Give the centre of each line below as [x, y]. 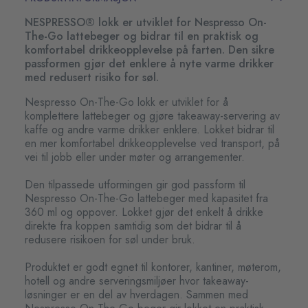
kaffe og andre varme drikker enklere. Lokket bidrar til [150, 130]
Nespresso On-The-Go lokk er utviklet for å [126, 102]
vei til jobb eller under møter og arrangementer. [135, 157]
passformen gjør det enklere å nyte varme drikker [149, 64]
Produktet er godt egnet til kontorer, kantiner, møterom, [153, 267]
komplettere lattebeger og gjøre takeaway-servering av [152, 116]
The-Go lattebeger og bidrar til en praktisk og [142, 36]
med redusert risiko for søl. [92, 78]
